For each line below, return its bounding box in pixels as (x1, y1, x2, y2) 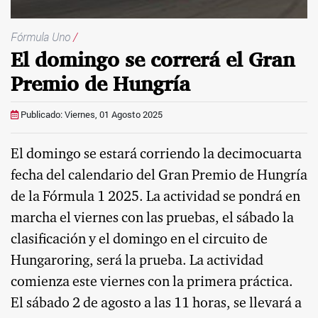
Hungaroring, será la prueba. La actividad (11, 254, 263, 269)
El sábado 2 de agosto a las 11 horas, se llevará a (11, 297, 302, 312)
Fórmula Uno (11, 28, 73, 44)
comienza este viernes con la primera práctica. (11, 275, 293, 290)
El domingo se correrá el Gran (11, 47, 295, 72)
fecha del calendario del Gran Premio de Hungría (11, 169, 307, 184)
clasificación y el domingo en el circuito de (11, 233, 268, 248)
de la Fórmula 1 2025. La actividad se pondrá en (11, 190, 300, 205)
